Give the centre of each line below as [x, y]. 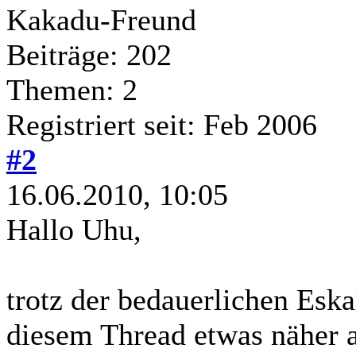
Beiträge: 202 [89, 54]
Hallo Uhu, [74, 229]
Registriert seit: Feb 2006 [162, 124]
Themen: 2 [72, 89]
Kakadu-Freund [101, 19]
